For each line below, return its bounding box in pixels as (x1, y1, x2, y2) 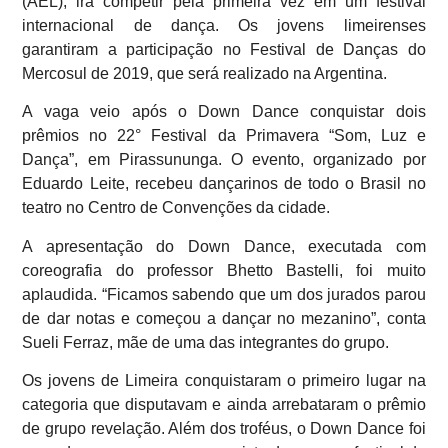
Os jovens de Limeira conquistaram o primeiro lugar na (22, 371, 426, 389)
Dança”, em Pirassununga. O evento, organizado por (22, 151, 426, 169)
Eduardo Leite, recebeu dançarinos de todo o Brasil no (22, 175, 426, 193)
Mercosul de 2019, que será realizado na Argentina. (22, 64, 388, 82)
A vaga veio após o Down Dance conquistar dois (22, 103, 426, 121)
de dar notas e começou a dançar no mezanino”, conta (22, 309, 426, 327)
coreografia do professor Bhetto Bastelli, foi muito (22, 261, 426, 279)
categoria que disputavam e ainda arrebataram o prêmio (22, 395, 426, 413)
